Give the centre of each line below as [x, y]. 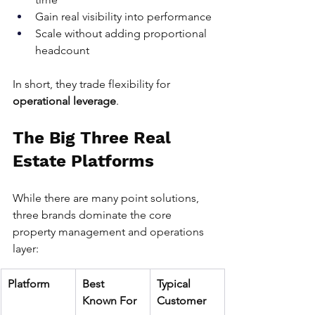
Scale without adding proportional [122, 34]
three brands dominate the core [94, 215]
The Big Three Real [94, 138]
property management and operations [110, 232]
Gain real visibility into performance [123, 17]
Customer [181, 301]
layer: [26, 249]
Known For [109, 301]
